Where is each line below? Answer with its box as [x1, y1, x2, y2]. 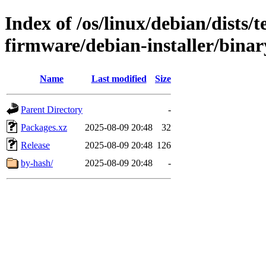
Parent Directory [21, 104, 83, 115]
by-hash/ [21, 157, 53, 168]
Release [21, 140, 50, 150]
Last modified [91, 73, 147, 84]
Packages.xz [21, 122, 67, 132]
